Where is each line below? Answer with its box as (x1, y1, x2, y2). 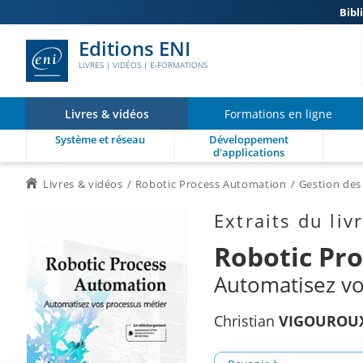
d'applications (212, 145, 284, 160)
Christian (214, 311, 279, 331)
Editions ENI (79, 35, 190, 62)
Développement (208, 132, 288, 147)
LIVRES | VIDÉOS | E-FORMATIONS (79, 59, 207, 70)
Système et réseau (55, 132, 146, 147)
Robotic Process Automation (135, 177, 287, 191)
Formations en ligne (224, 105, 332, 122)
